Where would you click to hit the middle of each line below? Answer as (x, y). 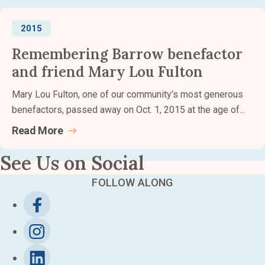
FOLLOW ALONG (132, 182)
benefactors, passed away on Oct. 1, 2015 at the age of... (128, 110)
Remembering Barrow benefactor (127, 54)
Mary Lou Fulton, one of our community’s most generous (127, 94)
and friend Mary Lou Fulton (107, 72)
